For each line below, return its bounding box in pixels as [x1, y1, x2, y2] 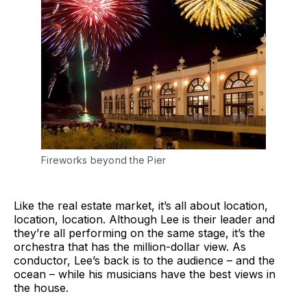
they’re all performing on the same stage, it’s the [14, 225, 265, 240]
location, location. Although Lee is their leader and [14, 212, 275, 226]
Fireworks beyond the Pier [41, 153, 167, 166]
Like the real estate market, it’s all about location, [14, 198, 268, 212]
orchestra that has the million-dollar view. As [14, 239, 246, 254]
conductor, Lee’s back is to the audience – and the [14, 253, 275, 267]
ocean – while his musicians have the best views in [14, 267, 275, 281]
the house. [14, 280, 69, 295]
